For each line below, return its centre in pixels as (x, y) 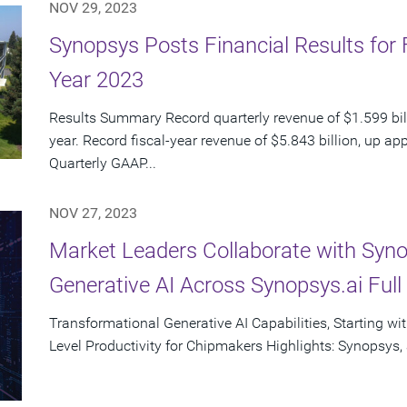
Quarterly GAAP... (103, 164)
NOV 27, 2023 (93, 213)
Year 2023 (96, 80)
